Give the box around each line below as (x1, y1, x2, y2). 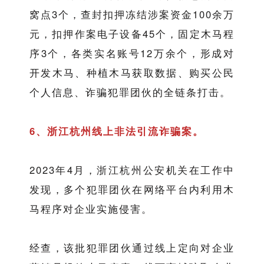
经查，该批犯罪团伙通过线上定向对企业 (29, 240, 235, 255)
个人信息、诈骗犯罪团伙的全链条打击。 (29, 85, 231, 100)
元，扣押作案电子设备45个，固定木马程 (29, 27, 235, 41)
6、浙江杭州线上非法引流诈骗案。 (29, 124, 204, 138)
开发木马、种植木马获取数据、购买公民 (29, 65, 235, 80)
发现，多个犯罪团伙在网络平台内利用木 (29, 182, 235, 197)
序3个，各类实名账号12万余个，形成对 (29, 46, 235, 61)
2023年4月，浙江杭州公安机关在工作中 (29, 163, 235, 177)
